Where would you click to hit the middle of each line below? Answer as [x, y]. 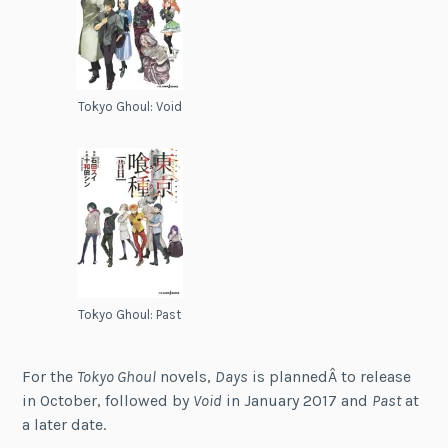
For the [50, 377]
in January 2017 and [297, 401]
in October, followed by [108, 401]
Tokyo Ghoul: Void [129, 106]
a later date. [64, 425]
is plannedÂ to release [330, 377]
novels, [186, 377]
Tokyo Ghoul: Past [130, 314]
